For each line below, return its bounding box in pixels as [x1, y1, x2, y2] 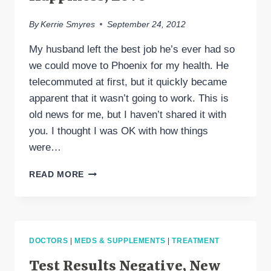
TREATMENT [172, 236, 220, 245]
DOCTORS [29, 236, 68, 245]
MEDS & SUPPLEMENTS [74, 236, 166, 245]
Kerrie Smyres [41, 19, 96, 29]
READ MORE [29, 169, 85, 179]
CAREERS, [83, 179, 130, 189]
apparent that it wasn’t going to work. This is [29, 92, 229, 104]
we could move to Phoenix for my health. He [29, 59, 229, 71]
